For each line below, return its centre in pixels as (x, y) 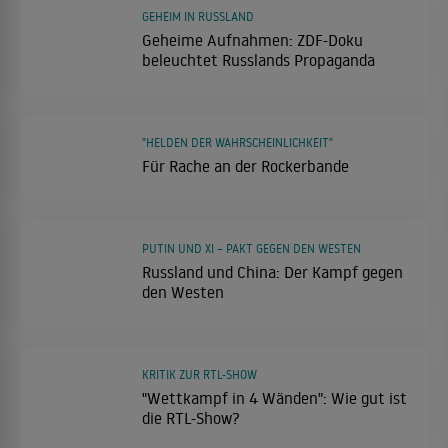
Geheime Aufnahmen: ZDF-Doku (252, 39)
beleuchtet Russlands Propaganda (258, 59)
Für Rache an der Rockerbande (245, 165)
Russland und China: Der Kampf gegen (272, 271)
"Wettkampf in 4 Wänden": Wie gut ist (274, 397)
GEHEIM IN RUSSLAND (198, 16)
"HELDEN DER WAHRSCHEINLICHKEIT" (237, 142)
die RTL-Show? (191, 417)
